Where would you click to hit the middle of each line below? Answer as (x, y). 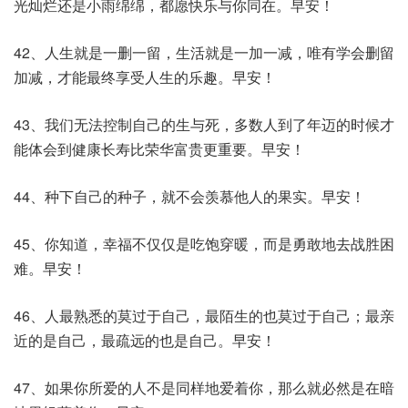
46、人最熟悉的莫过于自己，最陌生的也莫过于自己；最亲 (204, 316)
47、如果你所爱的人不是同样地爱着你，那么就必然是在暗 (204, 388)
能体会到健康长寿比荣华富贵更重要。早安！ (159, 149)
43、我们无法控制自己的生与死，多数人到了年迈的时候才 (204, 124)
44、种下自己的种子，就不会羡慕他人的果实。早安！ (189, 196)
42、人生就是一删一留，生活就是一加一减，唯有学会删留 (204, 52)
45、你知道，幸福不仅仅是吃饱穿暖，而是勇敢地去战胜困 (204, 244)
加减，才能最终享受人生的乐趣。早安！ (145, 77)
